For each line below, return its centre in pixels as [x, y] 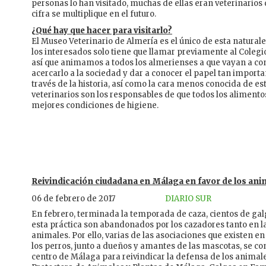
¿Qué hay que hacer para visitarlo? [102, 31]
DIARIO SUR [188, 199]
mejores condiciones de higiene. [95, 106]
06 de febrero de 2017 [73, 199]
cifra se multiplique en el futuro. [94, 14]
